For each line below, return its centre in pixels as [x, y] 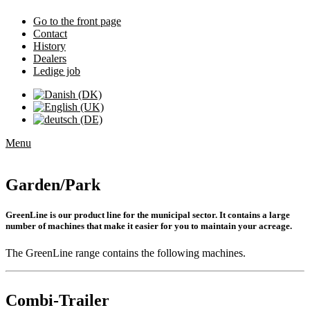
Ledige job [57, 71]
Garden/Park [53, 184]
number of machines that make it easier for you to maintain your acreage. [149, 226]
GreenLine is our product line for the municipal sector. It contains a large [148, 215]
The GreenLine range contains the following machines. [126, 253]
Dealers [50, 58]
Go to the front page [77, 21]
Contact [50, 34]
